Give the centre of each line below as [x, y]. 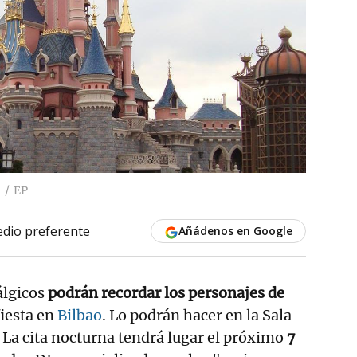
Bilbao [80, 315]
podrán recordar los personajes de [165, 292]
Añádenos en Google [235, 230]
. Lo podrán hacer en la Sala [197, 315]
